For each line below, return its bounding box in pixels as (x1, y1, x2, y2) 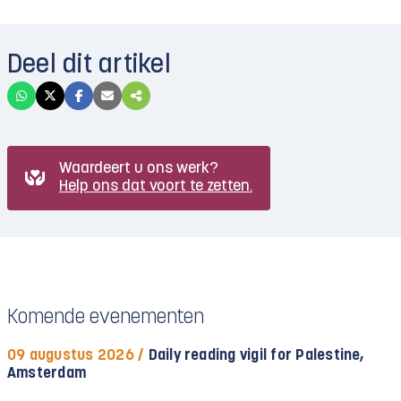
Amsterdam (7, 366, 87, 381)
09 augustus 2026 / (7, 348, 145, 363)
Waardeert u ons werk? (59, 161, 218, 176)
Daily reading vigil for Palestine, (144, 348, 365, 363)
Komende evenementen (7, 308, 204, 328)
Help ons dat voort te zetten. (59, 179, 252, 194)
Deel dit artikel (7, 52, 171, 80)
